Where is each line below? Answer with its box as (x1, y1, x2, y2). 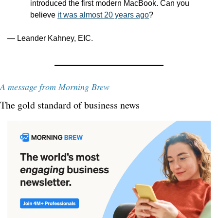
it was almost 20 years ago (57, 11, 149, 19)
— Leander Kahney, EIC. (7, 34, 93, 43)
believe (30, 11, 57, 19)
